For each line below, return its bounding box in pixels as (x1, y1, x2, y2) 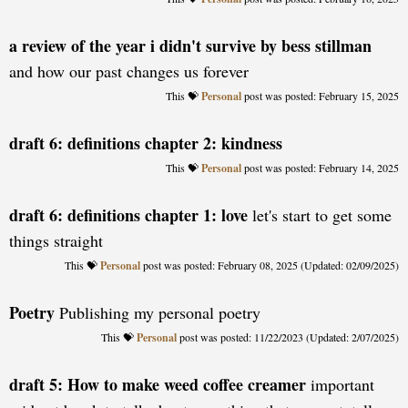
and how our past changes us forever (9, 60, 249, 82)
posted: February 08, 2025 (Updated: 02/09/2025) (181, 258, 399, 272)
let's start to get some (248, 204, 392, 226)
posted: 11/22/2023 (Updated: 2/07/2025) (218, 330, 399, 344)
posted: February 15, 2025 (282, 88, 399, 103)
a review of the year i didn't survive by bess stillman (9, 34, 372, 57)
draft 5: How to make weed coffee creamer (9, 372, 306, 396)
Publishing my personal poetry (55, 301, 260, 323)
